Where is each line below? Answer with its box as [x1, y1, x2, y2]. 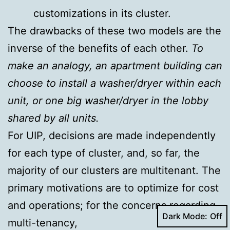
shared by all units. [8, 112, 99, 125]
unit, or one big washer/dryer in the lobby [8, 94, 208, 107]
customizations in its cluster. [33, 7, 171, 20]
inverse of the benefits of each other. [8, 42, 188, 55]
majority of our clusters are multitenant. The [8, 164, 221, 177]
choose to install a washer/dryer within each [8, 77, 221, 90]
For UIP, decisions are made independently [8, 129, 216, 142]
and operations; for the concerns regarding [8, 199, 216, 212]
